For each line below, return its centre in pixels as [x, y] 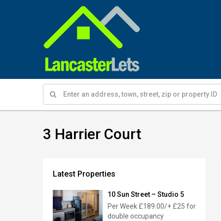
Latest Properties [84, 174]
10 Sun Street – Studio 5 [146, 194]
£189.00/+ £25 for [166, 206]
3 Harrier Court [92, 134]
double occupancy [136, 216]
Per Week [122, 206]
